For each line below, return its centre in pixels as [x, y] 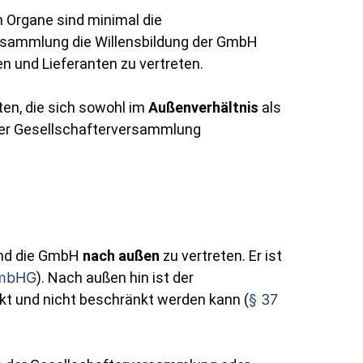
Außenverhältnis [203, 107]
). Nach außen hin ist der [115, 278]
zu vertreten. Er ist [221, 256]
